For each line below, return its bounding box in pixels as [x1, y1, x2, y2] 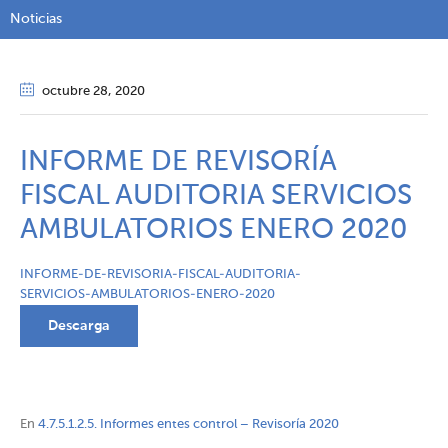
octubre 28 [42, 85, 108, 99]
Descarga [48, 319, 110, 334]
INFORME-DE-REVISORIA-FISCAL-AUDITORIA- [20, 268, 301, 282]
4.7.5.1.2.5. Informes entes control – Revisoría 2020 [38, 418, 339, 432]
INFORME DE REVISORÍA [20, 148, 336, 177]
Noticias [10, 12, 62, 27]
